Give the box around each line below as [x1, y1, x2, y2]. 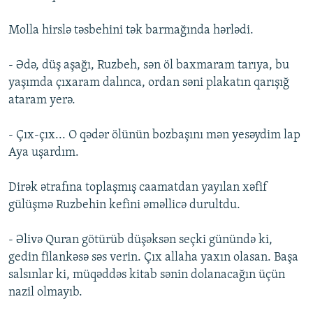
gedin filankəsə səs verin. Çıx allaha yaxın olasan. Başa [8, 251, 298, 265]
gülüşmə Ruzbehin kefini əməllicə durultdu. [8, 198, 240, 212]
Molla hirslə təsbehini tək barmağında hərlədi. [8, 24, 254, 38]
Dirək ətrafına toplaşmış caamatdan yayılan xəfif [8, 181, 268, 195]
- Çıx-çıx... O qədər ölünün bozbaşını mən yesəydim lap [8, 129, 300, 143]
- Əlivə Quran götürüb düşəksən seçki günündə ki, [8, 233, 272, 247]
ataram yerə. [8, 94, 75, 108]
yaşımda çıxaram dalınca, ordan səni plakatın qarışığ [8, 76, 289, 90]
